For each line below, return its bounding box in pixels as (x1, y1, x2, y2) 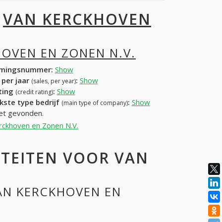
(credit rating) (15, 87, 53, 96)
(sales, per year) (31, 76, 76, 85)
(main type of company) (61, 98, 128, 107)
